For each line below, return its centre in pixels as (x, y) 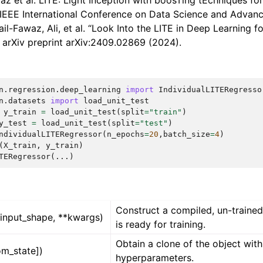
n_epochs (126, 134)
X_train (20, 146)
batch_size (187, 134)
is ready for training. (161, 225)
